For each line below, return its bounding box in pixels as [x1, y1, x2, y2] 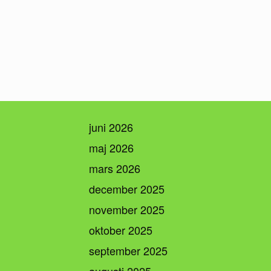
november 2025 [89, 201, 165, 217]
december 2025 [89, 180, 165, 197]
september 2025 [89, 242, 168, 258]
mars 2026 [89, 160, 140, 176]
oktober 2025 [89, 221, 152, 238]
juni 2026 [89, 119, 133, 135]
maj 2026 [89, 139, 134, 155]
